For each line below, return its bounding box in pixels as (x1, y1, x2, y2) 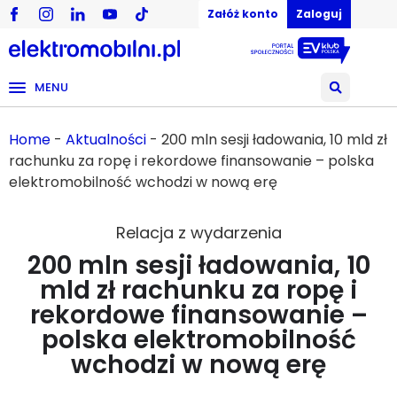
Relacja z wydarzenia (115, 222, 282, 245)
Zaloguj (296, 6, 342, 21)
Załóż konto (207, 6, 278, 21)
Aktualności (66, 129, 146, 150)
